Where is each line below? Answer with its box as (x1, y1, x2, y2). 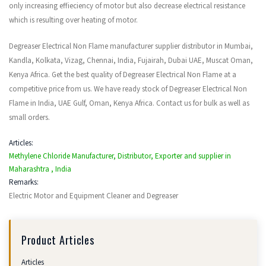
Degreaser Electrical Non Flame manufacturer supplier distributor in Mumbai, (9, 41, 253, 52)
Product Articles (21, 232, 94, 248)
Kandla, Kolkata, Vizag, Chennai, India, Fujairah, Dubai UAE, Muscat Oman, (9, 55, 253, 66)
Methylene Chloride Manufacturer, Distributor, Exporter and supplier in (9, 151, 231, 162)
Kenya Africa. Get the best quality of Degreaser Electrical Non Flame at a (9, 69, 236, 81)
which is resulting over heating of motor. (9, 15, 138, 26)
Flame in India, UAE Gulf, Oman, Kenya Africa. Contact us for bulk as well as (9, 98, 249, 109)
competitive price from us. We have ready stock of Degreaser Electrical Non (9, 84, 247, 95)
